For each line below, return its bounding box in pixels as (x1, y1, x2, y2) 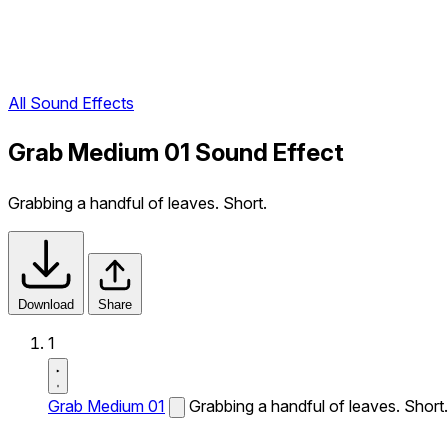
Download (18, 297, 74, 312)
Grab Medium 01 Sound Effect (8, 138, 344, 168)
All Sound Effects (8, 93, 134, 114)
